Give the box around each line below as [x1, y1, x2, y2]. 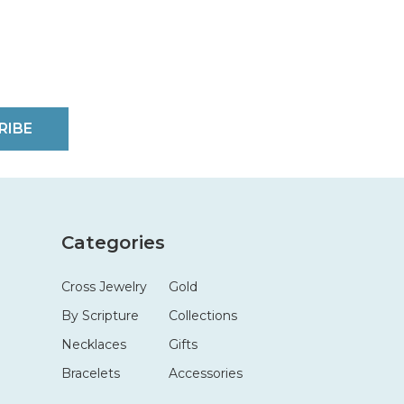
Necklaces [60, 335, 126, 353]
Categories [60, 231, 165, 253]
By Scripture [60, 307, 139, 324]
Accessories [168, 364, 243, 381]
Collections [168, 307, 237, 324]
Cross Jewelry [60, 278, 147, 295]
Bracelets [60, 364, 120, 381]
